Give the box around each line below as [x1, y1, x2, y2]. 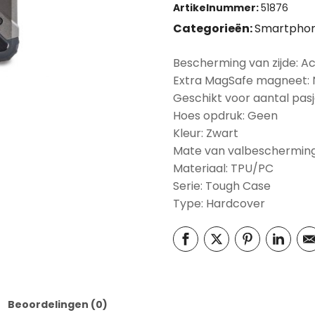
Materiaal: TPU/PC [173, 160, 274, 176]
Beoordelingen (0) [8, 297, 108, 311]
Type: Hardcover [173, 195, 265, 212]
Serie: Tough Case [173, 178, 271, 194]
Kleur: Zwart [173, 125, 238, 141]
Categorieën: [173, 20, 255, 37]
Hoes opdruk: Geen [173, 108, 278, 124]
